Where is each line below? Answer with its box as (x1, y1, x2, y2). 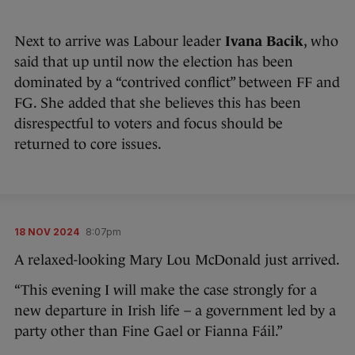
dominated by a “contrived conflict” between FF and (14, 74, 340, 90)
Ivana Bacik (225, 33, 303, 49)
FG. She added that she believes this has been (14, 95, 301, 111)
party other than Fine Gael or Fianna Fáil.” (14, 323, 283, 339)
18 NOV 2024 (14, 226, 79, 238)
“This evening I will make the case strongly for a (14, 282, 317, 298)
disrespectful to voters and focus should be (14, 116, 283, 132)
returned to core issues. (14, 136, 162, 152)
